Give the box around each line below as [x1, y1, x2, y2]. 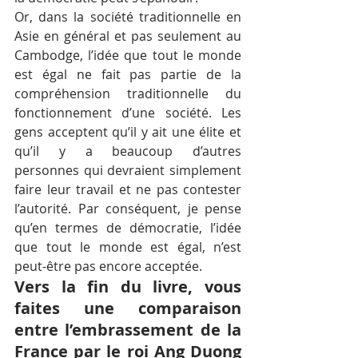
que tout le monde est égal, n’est [14, 237, 241, 256]
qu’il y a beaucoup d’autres [14, 141, 241, 160]
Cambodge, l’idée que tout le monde [14, 46, 241, 64]
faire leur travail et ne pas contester [14, 180, 241, 198]
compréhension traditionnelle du [14, 84, 241, 102]
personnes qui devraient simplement [14, 161, 241, 179]
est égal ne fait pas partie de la [14, 65, 241, 83]
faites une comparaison [14, 296, 241, 319]
